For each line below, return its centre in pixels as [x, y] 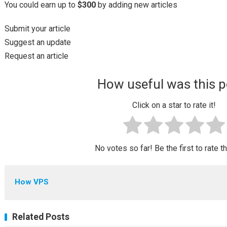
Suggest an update [37, 42]
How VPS [31, 182]
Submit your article [37, 29]
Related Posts [41, 217]
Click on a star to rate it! [174, 105]
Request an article [36, 56]
